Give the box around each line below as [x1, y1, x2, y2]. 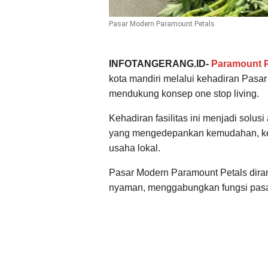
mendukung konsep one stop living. [109, 88, 259, 99]
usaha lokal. [109, 142, 160, 153]
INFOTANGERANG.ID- [109, 58, 209, 69]
